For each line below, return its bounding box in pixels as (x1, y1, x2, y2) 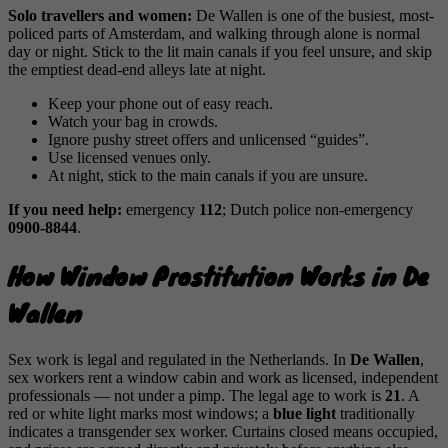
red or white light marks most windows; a (8, 404, 273, 422)
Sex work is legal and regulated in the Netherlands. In (8, 350, 350, 368)
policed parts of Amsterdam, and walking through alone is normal (8, 25, 420, 43)
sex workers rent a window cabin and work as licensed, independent (8, 368, 438, 386)
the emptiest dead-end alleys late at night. (8, 61, 266, 79)
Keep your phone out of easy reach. (48, 95, 273, 113)
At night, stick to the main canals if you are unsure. (48, 167, 368, 185)
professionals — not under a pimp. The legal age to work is (8, 386, 385, 404)
